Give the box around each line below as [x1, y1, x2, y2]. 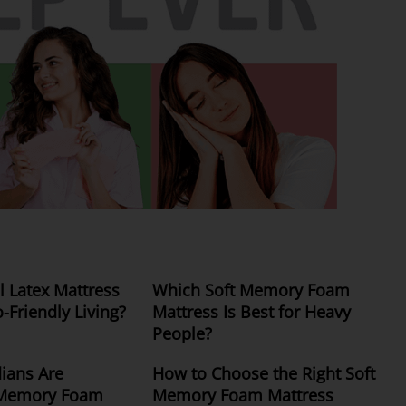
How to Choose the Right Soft [152, 362, 375, 384]
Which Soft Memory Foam [152, 278, 350, 301]
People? [152, 322, 212, 344]
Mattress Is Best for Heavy [152, 300, 351, 323]
